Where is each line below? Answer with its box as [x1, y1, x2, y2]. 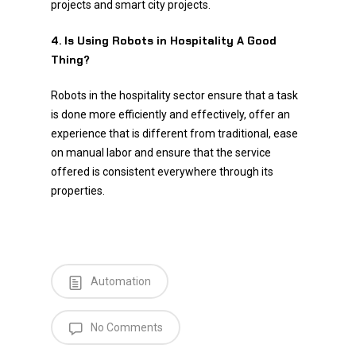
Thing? [51, 52, 93, 67]
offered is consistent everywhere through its [51, 165, 273, 178]
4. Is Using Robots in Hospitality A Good [51, 33, 277, 48]
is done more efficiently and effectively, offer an [51, 108, 290, 121]
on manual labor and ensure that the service [51, 146, 271, 159]
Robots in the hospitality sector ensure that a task [51, 89, 298, 102]
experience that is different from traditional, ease [51, 127, 298, 140]
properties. [51, 184, 105, 197]
